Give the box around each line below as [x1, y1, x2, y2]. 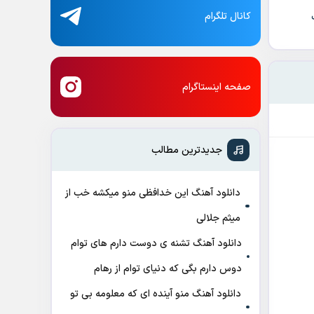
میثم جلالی [196, 211, 240, 226]
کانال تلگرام [205, 8, 251, 24]
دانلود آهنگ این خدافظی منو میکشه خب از [64, 186, 240, 200]
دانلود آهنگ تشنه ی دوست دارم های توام [70, 236, 242, 251]
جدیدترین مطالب [151, 142, 222, 158]
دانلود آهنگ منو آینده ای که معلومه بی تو [70, 287, 242, 301]
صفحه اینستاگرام [182, 79, 251, 95]
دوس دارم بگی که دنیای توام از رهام [93, 261, 242, 276]
